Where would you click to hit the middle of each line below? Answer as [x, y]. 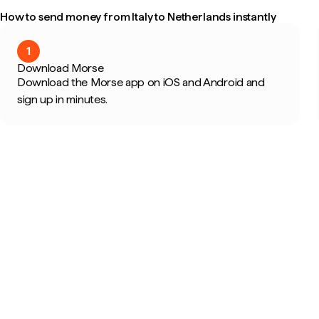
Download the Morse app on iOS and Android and [141, 82]
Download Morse [61, 68]
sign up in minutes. [62, 99]
